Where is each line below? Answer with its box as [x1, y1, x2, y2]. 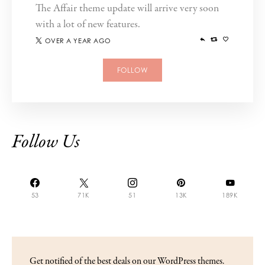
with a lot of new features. [35, 17, 140, 32]
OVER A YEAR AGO [44, 37, 111, 45]
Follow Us [12, 130, 80, 156]
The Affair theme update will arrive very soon [35, 1, 219, 16]
